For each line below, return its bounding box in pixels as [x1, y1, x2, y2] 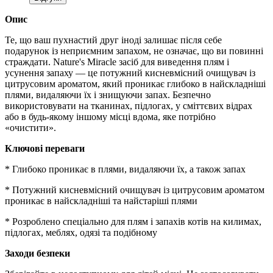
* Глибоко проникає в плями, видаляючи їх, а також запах [5, 164, 246, 175]
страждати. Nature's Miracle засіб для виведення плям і [5, 57, 229, 68]
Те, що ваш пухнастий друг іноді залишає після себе [5, 35, 222, 46]
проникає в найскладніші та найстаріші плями [5, 196, 197, 207]
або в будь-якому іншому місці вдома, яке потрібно [5, 112, 216, 122]
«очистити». [5, 122, 56, 133]
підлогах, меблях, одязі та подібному [5, 227, 157, 238]
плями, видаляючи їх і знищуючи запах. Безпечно [5, 90, 211, 101]
